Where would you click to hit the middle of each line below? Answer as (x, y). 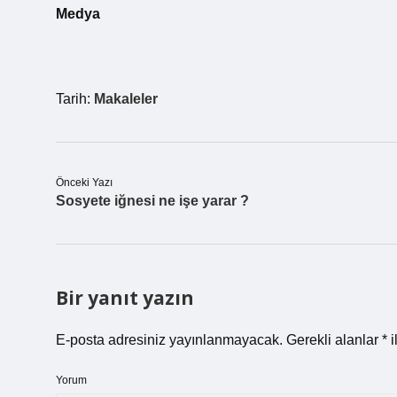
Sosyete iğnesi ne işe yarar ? (152, 201)
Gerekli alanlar (334, 340)
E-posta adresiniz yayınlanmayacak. (169, 340)
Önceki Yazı (84, 183)
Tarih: (75, 99)
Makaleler (126, 99)
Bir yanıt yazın (125, 298)
